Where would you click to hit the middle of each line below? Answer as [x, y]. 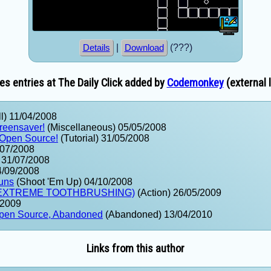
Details [96, 47]
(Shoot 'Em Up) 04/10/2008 [73, 182]
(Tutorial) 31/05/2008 [104, 139]
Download [144, 47]
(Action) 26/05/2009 [178, 193]
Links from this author [135, 248]
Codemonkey [195, 83]
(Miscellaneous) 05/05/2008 [106, 128]
